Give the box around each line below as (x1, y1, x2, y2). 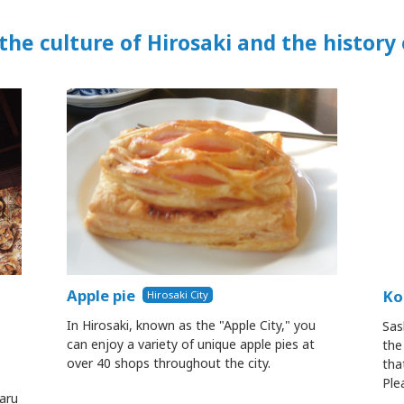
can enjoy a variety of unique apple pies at (67, 335, 315, 353)
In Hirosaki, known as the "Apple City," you (67, 316, 316, 334)
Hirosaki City (147, 288, 209, 301)
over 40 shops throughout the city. (67, 353, 271, 372)
